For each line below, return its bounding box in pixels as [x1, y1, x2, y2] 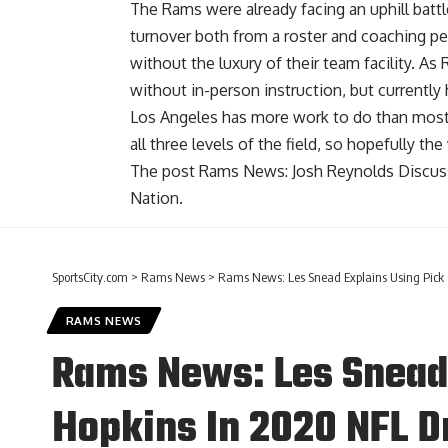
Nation [130, 188, 179, 209]
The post [130, 161, 199, 182]
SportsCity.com [52, 269, 128, 286]
